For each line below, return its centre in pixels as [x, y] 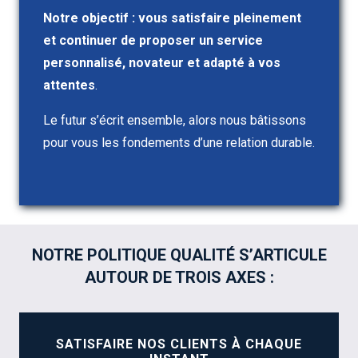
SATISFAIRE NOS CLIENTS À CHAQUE [179, 344]
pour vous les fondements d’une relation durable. [179, 143]
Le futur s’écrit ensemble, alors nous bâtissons [175, 120]
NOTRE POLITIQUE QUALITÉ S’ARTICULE [179, 255]
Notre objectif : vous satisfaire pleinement [172, 18]
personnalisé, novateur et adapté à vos [162, 63]
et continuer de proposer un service [153, 40]
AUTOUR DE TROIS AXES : [179, 277]
